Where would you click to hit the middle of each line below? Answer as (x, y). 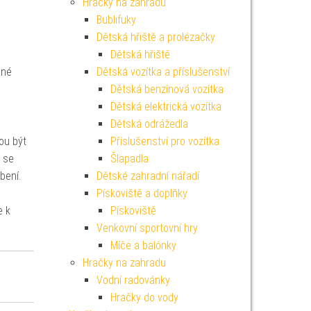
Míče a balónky (143, 245)
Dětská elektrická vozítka (166, 107)
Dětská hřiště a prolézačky (155, 37)
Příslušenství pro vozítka (165, 141)
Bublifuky (116, 20)
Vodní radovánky (133, 280)
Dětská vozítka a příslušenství (163, 72)
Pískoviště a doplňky (142, 193)
